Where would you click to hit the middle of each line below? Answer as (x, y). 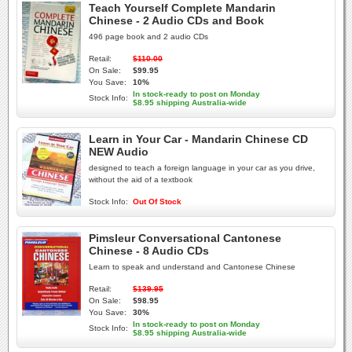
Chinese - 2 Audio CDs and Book (176, 20)
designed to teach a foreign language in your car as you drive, (202, 168)
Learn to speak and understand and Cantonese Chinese (192, 267)
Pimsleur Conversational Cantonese (185, 238)
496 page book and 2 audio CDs (148, 37)
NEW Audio (119, 152)
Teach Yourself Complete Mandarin (182, 8)
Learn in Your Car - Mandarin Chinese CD (198, 139)
